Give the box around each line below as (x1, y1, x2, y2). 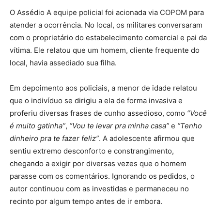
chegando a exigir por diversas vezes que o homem (10, 159, 186, 169)
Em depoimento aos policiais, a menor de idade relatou (10, 83, 197, 93)
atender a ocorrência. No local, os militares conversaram (10, 20, 202, 30)
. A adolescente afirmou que (99, 134, 195, 143)
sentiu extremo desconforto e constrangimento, (10, 146, 174, 156)
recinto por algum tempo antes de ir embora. (10, 197, 162, 206)
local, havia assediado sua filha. (10, 58, 117, 68)
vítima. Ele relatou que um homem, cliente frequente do (10, 46, 200, 55)
